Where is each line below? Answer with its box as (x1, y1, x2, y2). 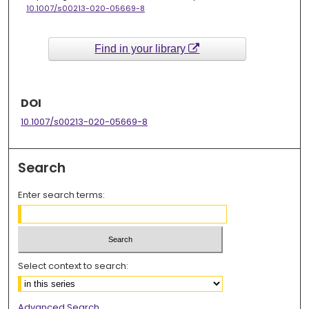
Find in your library (94, 42, 189, 54)
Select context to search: (18, 259, 129, 272)
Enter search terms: (18, 188, 106, 202)
